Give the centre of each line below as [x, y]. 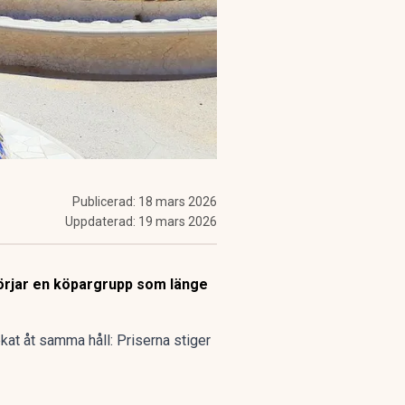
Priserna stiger [164, 340]
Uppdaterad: [102, 221]
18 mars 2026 [178, 202]
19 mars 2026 [178, 221]
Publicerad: [105, 202]
